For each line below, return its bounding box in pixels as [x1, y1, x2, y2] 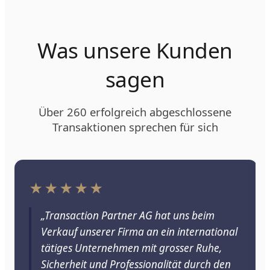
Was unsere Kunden [37, 36, 233, 65]
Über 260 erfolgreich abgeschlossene [39, 104, 231, 120]
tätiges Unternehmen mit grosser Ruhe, [41, 241, 222, 256]
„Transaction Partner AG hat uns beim [41, 209, 215, 223]
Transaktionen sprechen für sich [52, 119, 218, 135]
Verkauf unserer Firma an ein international [41, 225, 237, 239]
